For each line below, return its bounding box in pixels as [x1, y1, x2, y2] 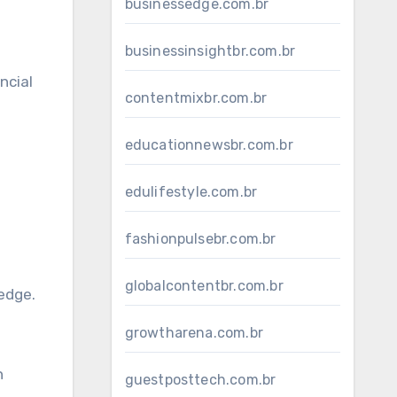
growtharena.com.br [124, 324, 264, 341]
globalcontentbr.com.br [124, 277, 284, 294]
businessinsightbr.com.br [124, 43, 296, 59]
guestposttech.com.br [124, 371, 276, 388]
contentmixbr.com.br [124, 90, 268, 106]
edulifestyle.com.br [124, 183, 258, 200]
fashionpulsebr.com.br [124, 230, 276, 247]
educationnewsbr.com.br [124, 136, 293, 153]
